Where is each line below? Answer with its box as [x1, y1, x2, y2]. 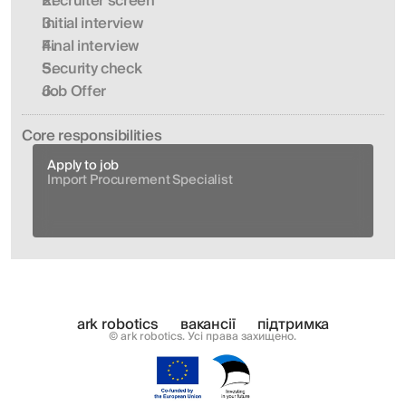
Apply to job [47, 154, 120, 177]
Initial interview [42, 11, 147, 36]
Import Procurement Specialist [47, 169, 233, 191]
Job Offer [42, 79, 107, 104]
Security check [42, 56, 142, 82]
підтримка [256, 312, 330, 337]
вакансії [179, 312, 236, 337]
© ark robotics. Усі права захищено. [109, 327, 297, 346]
